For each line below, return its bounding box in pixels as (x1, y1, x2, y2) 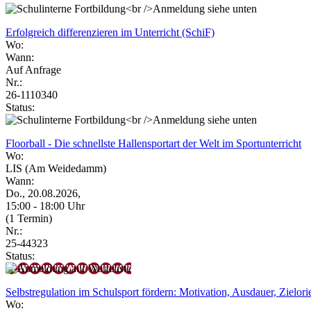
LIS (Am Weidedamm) (6, 162, 106, 174)
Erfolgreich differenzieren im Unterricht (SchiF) (6, 26, 215, 38)
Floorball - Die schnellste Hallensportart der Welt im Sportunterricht (6, 137, 301, 149)
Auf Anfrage (6, 63, 61, 76)
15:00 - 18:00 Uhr (6, 199, 85, 212)
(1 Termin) (6, 212, 52, 224)
